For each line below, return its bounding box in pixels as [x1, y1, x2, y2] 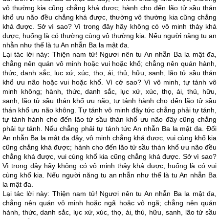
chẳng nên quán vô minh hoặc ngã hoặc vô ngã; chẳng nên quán [2, 199, 217, 207]
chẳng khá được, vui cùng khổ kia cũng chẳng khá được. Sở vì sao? [2, 153, 217, 160]
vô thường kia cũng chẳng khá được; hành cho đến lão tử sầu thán [2, 4, 217, 12]
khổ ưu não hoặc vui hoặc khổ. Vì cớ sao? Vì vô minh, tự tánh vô [2, 78, 217, 86]
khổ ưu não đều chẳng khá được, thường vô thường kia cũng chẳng [2, 13, 217, 21]
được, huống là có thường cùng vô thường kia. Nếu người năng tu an [2, 32, 217, 40]
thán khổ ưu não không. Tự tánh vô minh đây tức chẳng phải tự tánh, [2, 106, 217, 114]
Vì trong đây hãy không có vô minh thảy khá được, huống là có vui [2, 162, 217, 170]
